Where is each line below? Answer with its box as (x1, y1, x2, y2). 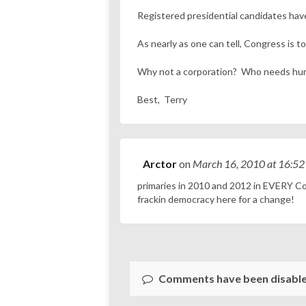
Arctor (143, 157, 177, 171)
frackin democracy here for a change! (137, 193, 294, 206)
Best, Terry (137, 94, 187, 106)
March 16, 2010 (193, 157, 267, 171)
